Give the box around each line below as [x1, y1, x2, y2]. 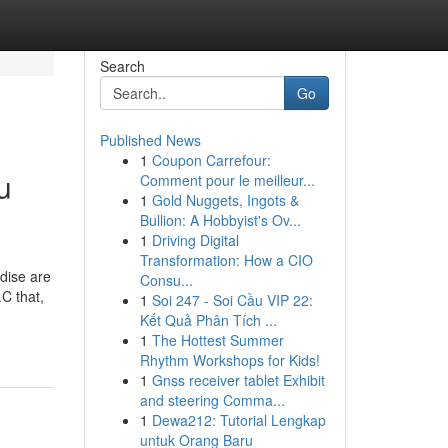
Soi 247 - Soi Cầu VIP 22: [151, 290, 313, 310]
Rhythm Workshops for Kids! [139, 350, 320, 370]
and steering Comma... [139, 390, 285, 410]
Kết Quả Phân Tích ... [139, 310, 277, 330]
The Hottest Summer [151, 330, 284, 350]
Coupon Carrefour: [151, 150, 271, 170]
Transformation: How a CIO [139, 250, 313, 270]
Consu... [139, 270, 193, 290]
